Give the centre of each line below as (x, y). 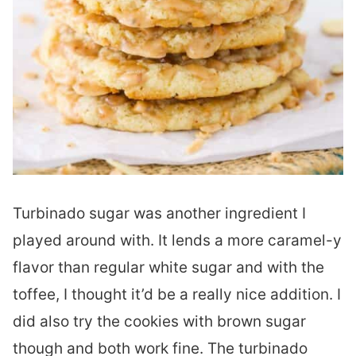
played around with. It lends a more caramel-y (177, 240)
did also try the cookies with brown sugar (159, 321)
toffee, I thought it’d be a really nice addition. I (177, 294)
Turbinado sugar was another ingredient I (159, 213)
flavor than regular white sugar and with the (168, 267)
